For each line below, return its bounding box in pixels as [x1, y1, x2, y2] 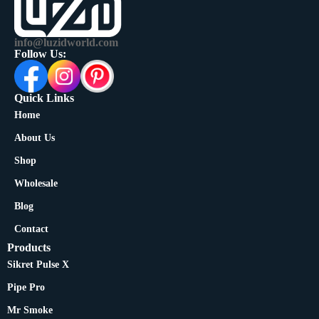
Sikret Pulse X [7, 259, 69, 271]
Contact [14, 224, 48, 235]
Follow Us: [14, 47, 66, 60]
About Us [14, 132, 55, 144]
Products [7, 241, 51, 254]
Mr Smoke [7, 305, 53, 316]
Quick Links [14, 92, 74, 105]
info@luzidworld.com [14, 36, 118, 48]
